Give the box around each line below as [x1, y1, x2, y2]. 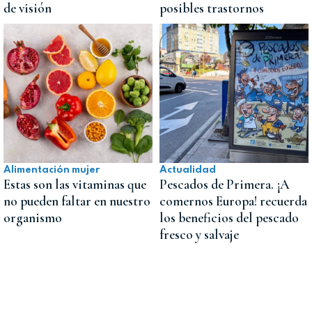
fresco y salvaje [159, 226, 239, 244]
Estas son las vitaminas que [3, 176, 146, 194]
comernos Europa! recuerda [159, 193, 307, 210]
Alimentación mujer [3, 165, 100, 175]
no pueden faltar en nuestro [3, 193, 150, 210]
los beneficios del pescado [159, 210, 299, 227]
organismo [3, 210, 62, 227]
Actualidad [159, 165, 216, 175]
